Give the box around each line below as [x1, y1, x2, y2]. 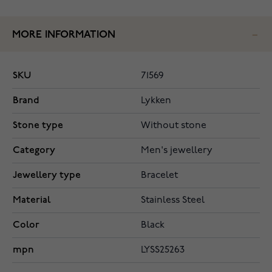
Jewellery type [13, 169, 81, 182]
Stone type [13, 120, 63, 132]
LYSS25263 [141, 245, 185, 256]
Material [13, 194, 50, 206]
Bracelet [141, 171, 178, 181]
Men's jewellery [141, 146, 212, 156]
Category [13, 144, 55, 157]
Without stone [141, 121, 206, 131]
